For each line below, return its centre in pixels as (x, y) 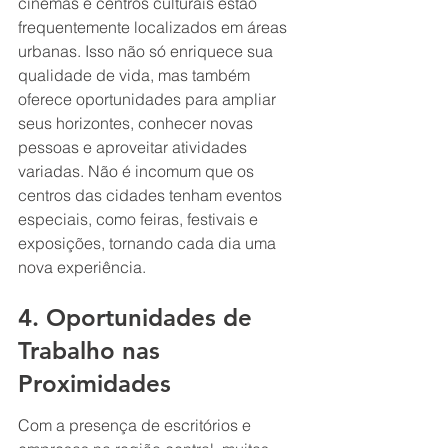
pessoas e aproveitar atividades (134, 146)
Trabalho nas (92, 351)
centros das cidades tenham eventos (152, 194)
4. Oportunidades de (138, 318)
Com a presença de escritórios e (136, 424)
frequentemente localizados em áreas (154, 26)
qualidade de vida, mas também (136, 74)
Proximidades (94, 384)
